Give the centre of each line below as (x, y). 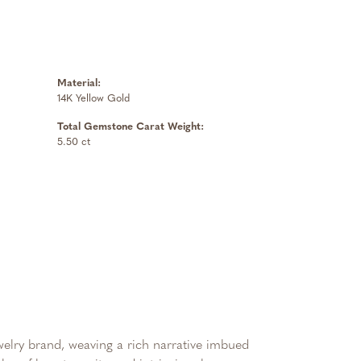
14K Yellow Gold (93, 99)
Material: (79, 83)
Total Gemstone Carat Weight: (131, 127)
